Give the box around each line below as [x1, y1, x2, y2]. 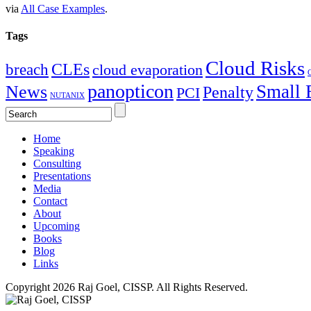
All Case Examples [21, 2, 105, 15]
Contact [33, 195, 67, 208]
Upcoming [33, 220, 80, 233]
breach [6, 61, 49, 79]
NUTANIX [50, 92, 85, 100]
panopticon [87, 81, 174, 103]
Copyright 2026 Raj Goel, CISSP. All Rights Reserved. [6, 281, 248, 294]
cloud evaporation [92, 62, 203, 79]
